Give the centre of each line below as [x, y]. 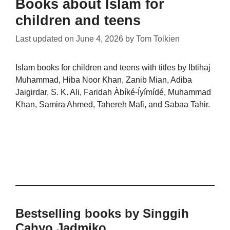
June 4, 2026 [100, 39]
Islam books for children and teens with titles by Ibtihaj [113, 67]
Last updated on [46, 39]
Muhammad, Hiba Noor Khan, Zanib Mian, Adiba [104, 80]
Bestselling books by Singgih [102, 213]
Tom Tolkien [158, 39]
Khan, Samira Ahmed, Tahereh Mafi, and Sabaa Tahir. [113, 104]
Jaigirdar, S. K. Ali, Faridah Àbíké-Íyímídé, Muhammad [113, 92]
